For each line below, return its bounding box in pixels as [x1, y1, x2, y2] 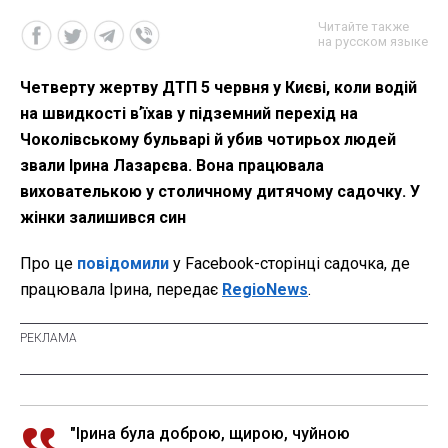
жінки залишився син [20, 208, 186, 228]
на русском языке [318, 34, 428, 50]
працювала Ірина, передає [20, 280, 222, 300]
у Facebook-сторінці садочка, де [173, 254, 410, 274]
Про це [20, 254, 77, 274]
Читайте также [318, 19, 409, 35]
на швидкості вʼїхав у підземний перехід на [20, 104, 358, 124]
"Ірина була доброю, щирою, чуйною [70, 424, 350, 444]
